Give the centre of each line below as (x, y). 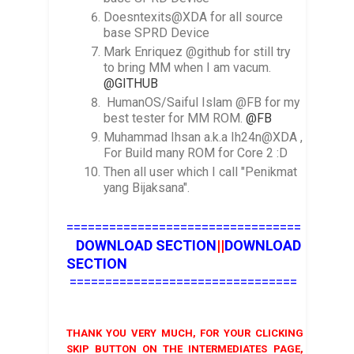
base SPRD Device (157, 33)
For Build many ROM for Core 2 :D (196, 153)
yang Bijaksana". (147, 188)
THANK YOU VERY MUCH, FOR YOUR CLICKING (185, 333)
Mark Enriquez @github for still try (197, 52)
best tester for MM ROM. (175, 119)
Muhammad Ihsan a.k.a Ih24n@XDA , (203, 137)
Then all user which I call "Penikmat (201, 172)
